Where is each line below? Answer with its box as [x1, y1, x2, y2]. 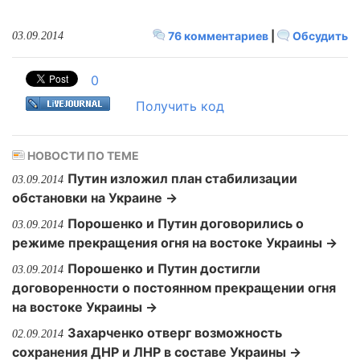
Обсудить [290, 29, 348, 43]
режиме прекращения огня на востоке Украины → [12, 235, 337, 251]
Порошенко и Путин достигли [67, 260, 260, 276]
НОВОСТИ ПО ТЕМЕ [25, 149, 139, 162]
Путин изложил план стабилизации [67, 170, 297, 186]
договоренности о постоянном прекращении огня [12, 280, 336, 296]
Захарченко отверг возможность [67, 325, 282, 341]
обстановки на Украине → [12, 190, 178, 206]
